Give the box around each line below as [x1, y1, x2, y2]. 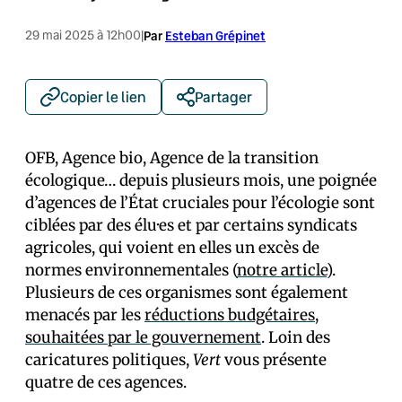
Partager [195, 87, 252, 106]
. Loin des [261, 328, 330, 347]
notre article [237, 260, 327, 280]
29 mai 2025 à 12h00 [25, 27, 141, 43]
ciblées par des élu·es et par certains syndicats [25, 215, 357, 235]
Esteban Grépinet [165, 27, 266, 44]
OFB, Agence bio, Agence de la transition [25, 148, 319, 168]
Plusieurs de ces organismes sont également [25, 283, 348, 302]
